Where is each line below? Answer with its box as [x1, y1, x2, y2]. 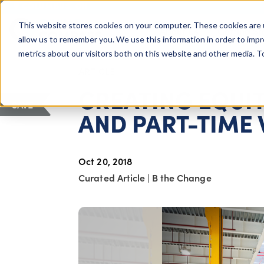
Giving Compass [18, 29, 26, 45]
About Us [159, 24, 199, 37]
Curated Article [78, 170, 147, 184]
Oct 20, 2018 [78, 154, 132, 167]
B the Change [152, 170, 212, 184]
